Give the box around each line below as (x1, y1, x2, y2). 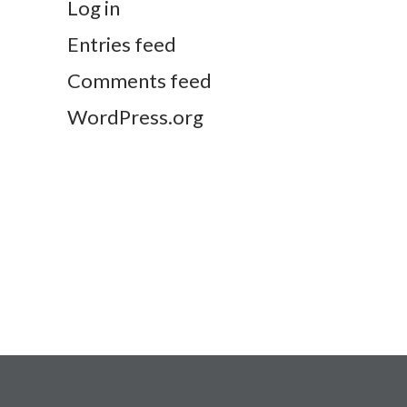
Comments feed (67, 68, 212, 94)
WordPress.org (67, 104, 203, 130)
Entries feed (67, 32, 176, 57)
